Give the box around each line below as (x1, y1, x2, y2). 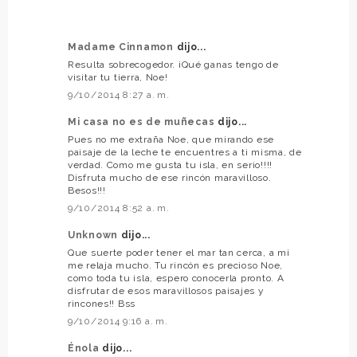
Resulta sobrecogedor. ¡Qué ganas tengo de (68, 58, 279, 70)
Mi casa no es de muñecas (68, 116, 218, 127)
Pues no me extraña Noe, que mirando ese (68, 133, 275, 145)
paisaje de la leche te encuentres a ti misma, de (68, 146, 302, 158)
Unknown (68, 229, 121, 241)
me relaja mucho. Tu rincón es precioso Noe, (68, 259, 283, 271)
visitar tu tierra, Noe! (68, 71, 168, 83)
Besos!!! (68, 184, 106, 196)
